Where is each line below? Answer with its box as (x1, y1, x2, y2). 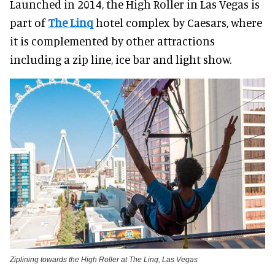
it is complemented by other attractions (10, 34, 215, 48)
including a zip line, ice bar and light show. (10, 52, 231, 67)
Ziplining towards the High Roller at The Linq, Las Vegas (10, 255, 198, 265)
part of (10, 15, 48, 30)
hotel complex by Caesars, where (93, 15, 262, 30)
